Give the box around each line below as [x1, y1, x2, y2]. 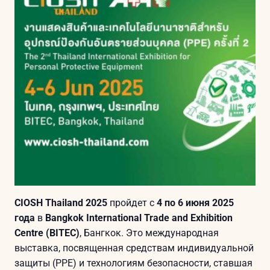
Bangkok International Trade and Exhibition [45, 212, 233, 224]
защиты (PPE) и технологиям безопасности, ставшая [14, 257, 253, 269]
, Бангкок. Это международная [80, 227, 219, 239]
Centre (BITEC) [14, 227, 80, 239]
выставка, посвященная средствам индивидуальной [14, 242, 254, 254]
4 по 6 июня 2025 [157, 196, 234, 209]
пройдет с [107, 196, 157, 209]
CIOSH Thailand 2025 [14, 196, 108, 209]
